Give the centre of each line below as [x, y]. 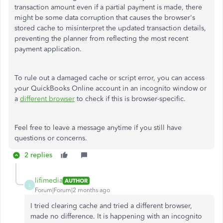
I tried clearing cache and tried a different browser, [111, 206]
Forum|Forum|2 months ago [72, 190]
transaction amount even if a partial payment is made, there [108, 7]
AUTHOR [76, 180]
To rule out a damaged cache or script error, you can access [110, 78]
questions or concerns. [53, 138]
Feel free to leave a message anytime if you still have [98, 128]
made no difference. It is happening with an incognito [116, 216]
